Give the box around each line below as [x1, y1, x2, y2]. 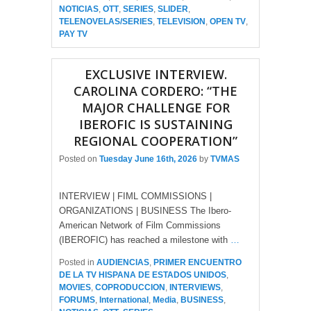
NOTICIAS [59, 3, 99, 14]
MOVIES [59, 283, 91, 293]
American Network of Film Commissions [59, 220, 221, 231]
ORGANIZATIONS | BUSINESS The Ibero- [59, 205, 231, 217]
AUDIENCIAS [96, 258, 149, 268]
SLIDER [158, 3, 188, 14]
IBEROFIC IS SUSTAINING [78, 115, 233, 133]
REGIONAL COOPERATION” [74, 132, 237, 149]
